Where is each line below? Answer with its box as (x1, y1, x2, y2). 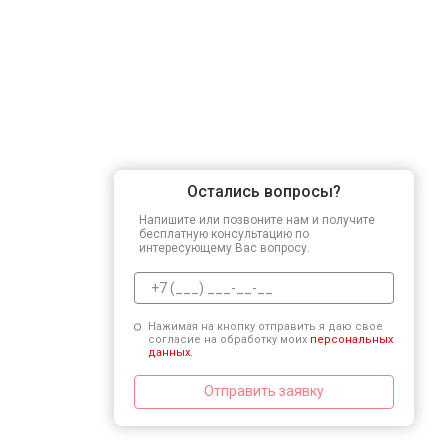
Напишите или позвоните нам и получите (139, 212, 375, 227)
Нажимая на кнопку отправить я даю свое (147, 319, 383, 333)
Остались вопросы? (187, 181, 341, 201)
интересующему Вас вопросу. (139, 240, 310, 255)
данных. (147, 345, 193, 359)
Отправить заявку (204, 383, 324, 399)
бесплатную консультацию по (139, 226, 309, 241)
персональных (309, 332, 393, 346)
